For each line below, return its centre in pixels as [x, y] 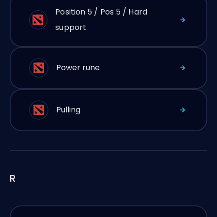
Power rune [78, 68]
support [71, 27]
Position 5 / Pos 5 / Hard [101, 12]
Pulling [68, 110]
